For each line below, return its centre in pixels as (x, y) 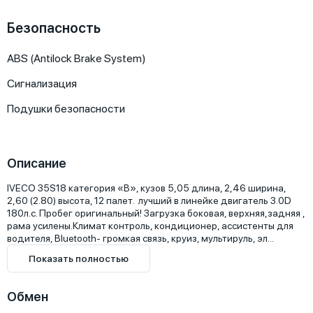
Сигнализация (42, 83)
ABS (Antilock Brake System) (77, 58)
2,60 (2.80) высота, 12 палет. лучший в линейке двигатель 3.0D (149, 201)
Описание (37, 163)
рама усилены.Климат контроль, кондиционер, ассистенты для (150, 226)
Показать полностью (79, 259)
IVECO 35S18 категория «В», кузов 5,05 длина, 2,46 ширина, (146, 188)
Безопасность (54, 28)
